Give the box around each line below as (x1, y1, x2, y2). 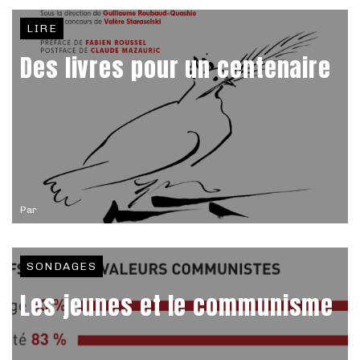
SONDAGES (27, 260, 97, 273)
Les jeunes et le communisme (20, 288, 334, 324)
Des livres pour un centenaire (20, 50, 332, 86)
